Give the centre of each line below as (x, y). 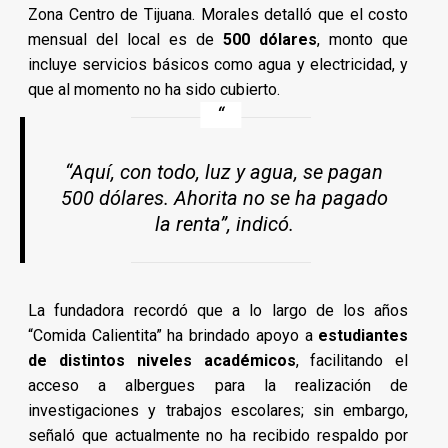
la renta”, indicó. (224, 223)
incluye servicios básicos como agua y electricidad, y (218, 65)
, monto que (363, 40)
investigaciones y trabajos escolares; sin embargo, (218, 411)
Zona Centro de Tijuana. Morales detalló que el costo (218, 15)
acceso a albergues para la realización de (218, 386)
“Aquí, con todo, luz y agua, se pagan (224, 171)
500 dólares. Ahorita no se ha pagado (224, 197)
